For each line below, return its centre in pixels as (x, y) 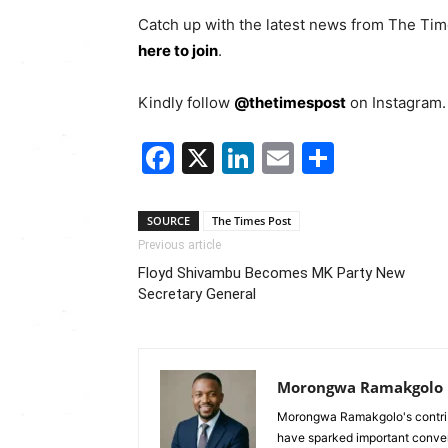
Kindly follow (186, 103)
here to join (178, 51)
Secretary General (197, 294)
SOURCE (168, 221)
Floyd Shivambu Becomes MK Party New (271, 273)
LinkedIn (317, 158)
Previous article (179, 245)
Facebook (248, 158)
